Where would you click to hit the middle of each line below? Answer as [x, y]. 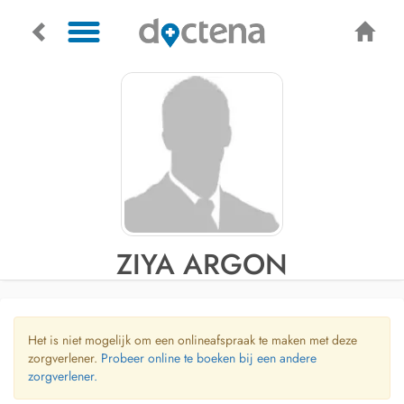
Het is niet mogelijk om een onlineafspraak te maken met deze [193, 340]
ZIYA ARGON [202, 264]
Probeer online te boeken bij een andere [209, 358]
